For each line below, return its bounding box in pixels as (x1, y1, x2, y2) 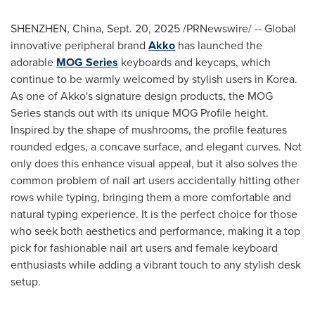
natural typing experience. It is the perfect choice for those (11, 206, 297, 222)
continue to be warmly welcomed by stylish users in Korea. (11, 71, 297, 87)
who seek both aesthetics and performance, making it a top (11, 223, 300, 239)
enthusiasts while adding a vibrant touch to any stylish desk (11, 257, 301, 273)
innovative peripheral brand (11, 37, 148, 53)
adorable (11, 54, 56, 70)
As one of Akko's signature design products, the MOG (11, 88, 273, 104)
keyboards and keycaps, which (118, 54, 271, 70)
